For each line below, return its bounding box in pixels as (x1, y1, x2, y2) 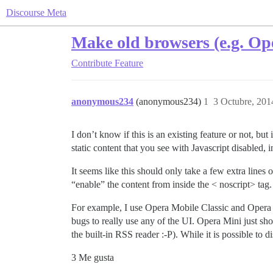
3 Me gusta (71, 252, 114, 263)
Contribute (71, 58, 112, 68)
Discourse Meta (6, 7, 66, 18)
